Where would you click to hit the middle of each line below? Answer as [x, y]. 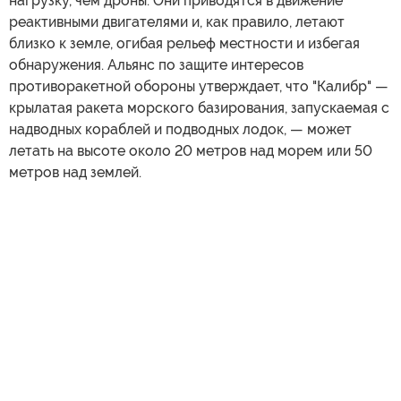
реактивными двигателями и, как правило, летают [177, 22]
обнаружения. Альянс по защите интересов [156, 65]
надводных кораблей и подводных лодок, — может [180, 130]
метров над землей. [75, 173]
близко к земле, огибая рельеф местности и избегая [184, 44]
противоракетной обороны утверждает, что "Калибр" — [199, 87]
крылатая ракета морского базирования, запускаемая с [199, 108]
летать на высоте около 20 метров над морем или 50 [191, 151]
